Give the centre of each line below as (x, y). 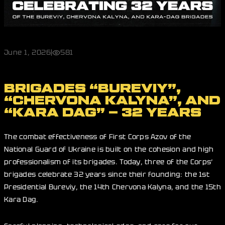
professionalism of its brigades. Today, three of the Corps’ (109, 162)
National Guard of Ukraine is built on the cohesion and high (109, 149)
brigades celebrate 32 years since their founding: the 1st (107, 174)
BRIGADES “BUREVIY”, (92, 88)
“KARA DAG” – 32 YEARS (103, 113)
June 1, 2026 (28, 52)
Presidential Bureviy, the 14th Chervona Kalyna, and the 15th (113, 187)
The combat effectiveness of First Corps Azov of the (98, 137)
